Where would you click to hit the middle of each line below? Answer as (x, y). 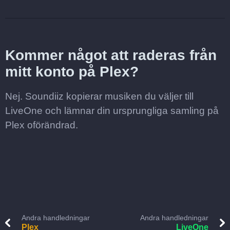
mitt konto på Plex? (72, 72)
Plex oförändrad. (42, 125)
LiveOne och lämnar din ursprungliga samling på (112, 111)
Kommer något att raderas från (111, 55)
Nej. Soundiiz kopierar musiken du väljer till (99, 96)
